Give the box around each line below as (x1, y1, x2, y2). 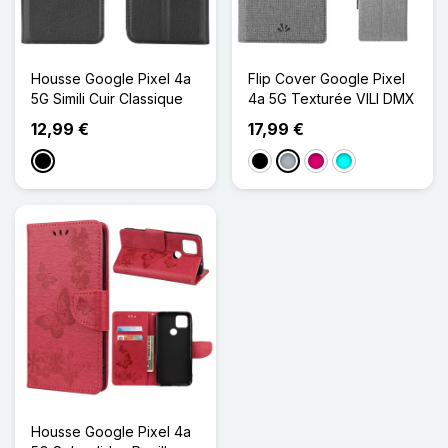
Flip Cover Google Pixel (248, 69, 405, 87)
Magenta (307, 153, 365, 171)
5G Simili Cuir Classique (31, 89, 183, 107)
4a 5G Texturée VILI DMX (248, 89, 415, 107)
